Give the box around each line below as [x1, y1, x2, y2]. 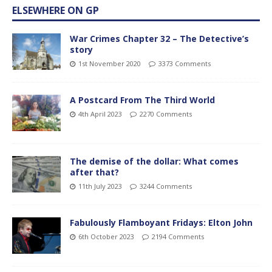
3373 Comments [158, 58, 211, 68]
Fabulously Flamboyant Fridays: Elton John [70, 217, 253, 229]
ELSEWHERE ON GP [12, 3, 99, 17]
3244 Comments [140, 181, 192, 191]
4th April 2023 [78, 109, 122, 118]
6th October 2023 [78, 232, 134, 242]
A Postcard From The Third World [70, 93, 215, 106]
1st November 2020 [78, 58, 141, 68]
